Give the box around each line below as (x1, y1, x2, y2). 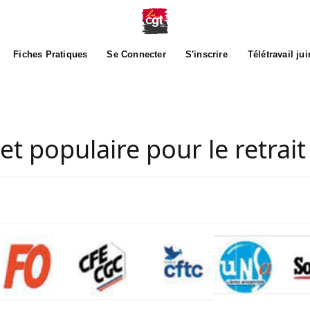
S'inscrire (185, 49, 228, 60)
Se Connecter (107, 49, 166, 60)
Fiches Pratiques (13, 49, 88, 60)
